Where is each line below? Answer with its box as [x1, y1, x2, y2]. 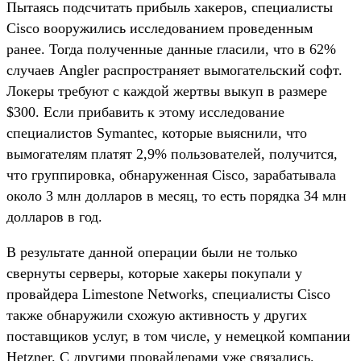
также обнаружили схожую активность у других [6, 306, 307, 323]
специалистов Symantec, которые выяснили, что [6, 124, 307, 141]
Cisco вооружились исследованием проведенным [6, 19, 313, 36]
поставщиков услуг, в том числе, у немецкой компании [6, 327, 351, 344]
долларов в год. [6, 208, 102, 225]
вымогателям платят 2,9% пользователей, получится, [6, 145, 338, 162]
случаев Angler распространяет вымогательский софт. [6, 61, 342, 78]
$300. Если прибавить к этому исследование [6, 103, 284, 120]
